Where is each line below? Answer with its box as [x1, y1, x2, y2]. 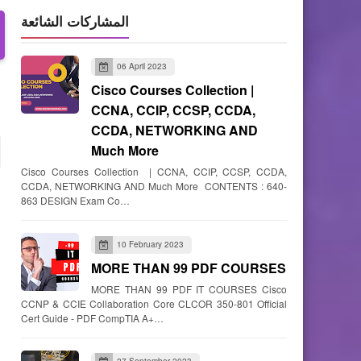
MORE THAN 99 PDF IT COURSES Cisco [91, 281, 287, 296]
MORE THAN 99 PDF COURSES [91, 258, 286, 277]
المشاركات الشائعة [21, 11, 129, 31]
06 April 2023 [117, 60, 167, 72]
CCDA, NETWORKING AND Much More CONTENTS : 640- [21, 179, 287, 193]
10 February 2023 [117, 238, 184, 250]
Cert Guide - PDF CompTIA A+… [21, 310, 164, 325]
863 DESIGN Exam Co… [21, 193, 130, 208]
